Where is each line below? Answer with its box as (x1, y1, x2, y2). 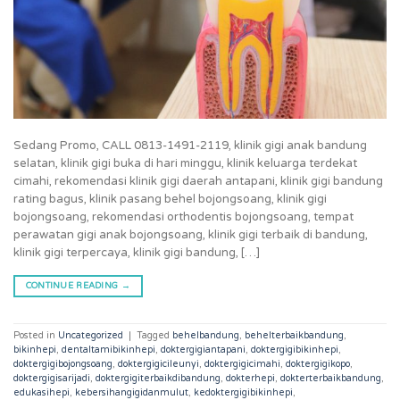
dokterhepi (226, 371, 275, 384)
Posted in (13, 329, 58, 341)
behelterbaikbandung (245, 329, 344, 341)
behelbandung (172, 329, 239, 341)
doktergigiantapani (161, 343, 246, 355)
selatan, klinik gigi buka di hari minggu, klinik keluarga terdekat (13, 155, 357, 171)
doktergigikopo (286, 357, 350, 370)
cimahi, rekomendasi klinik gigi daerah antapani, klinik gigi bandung (13, 173, 383, 188)
